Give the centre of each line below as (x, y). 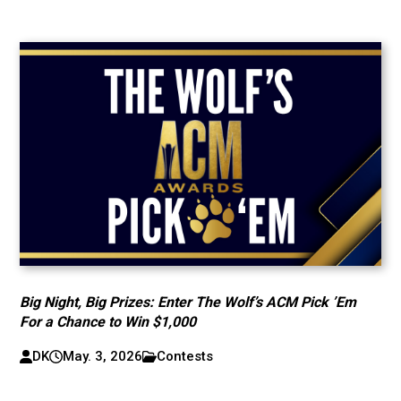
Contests (185, 356)
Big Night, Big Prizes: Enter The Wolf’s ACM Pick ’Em (188, 302)
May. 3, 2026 (102, 356)
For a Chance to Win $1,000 (108, 322)
